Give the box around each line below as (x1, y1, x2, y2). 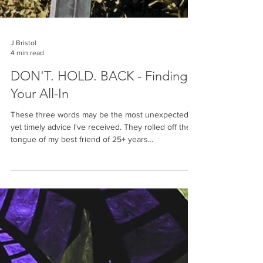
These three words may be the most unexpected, (11, 145, 190, 154)
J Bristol (11, 74, 36, 82)
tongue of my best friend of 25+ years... (11, 170, 153, 179)
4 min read (11, 83, 44, 92)
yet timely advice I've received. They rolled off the (11, 157, 191, 167)
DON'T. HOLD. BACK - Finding (11, 103, 187, 119)
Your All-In (11, 121, 69, 137)
